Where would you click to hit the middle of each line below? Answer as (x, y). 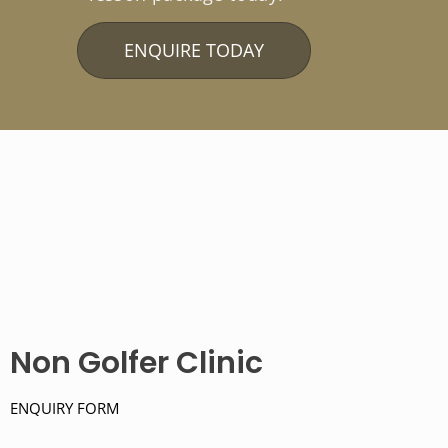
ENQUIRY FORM (64, 407)
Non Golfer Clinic (136, 362)
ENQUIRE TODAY (194, 49)
